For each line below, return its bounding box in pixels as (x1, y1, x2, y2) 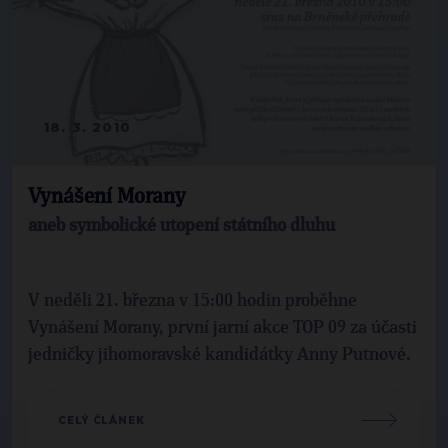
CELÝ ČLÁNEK (58, 413, 145, 427)
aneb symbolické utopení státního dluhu (28, 216, 335, 235)
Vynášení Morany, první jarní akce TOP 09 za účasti (28, 318, 417, 337)
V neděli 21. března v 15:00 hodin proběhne (28, 291, 357, 310)
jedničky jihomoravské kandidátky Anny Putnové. (28, 345, 411, 364)
